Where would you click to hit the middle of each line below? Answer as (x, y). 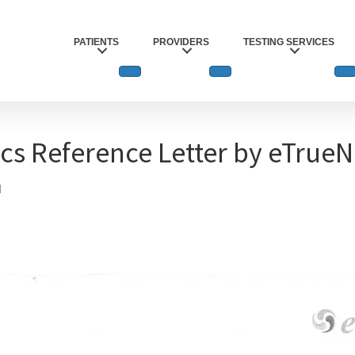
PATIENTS (97, 42)
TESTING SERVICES (289, 42)
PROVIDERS (181, 42)
